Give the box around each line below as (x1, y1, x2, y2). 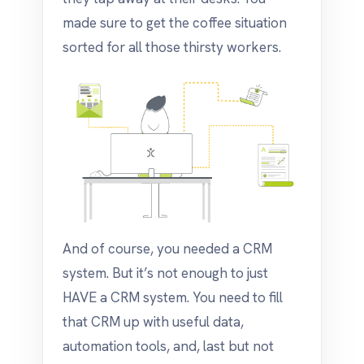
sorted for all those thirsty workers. (63, 38, 281, 56)
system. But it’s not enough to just (63, 264, 268, 282)
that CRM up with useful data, (63, 313, 244, 331)
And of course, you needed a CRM (63, 240, 272, 258)
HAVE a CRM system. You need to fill (63, 288, 283, 306)
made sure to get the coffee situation (63, 14, 287, 32)
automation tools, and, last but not (63, 337, 274, 355)
